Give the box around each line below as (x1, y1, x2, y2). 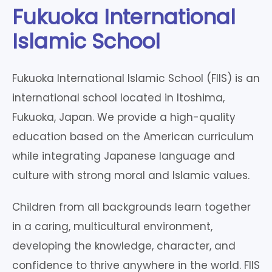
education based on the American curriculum (12, 129, 254, 144)
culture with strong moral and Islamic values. (12, 168, 250, 183)
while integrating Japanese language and (12, 149, 235, 163)
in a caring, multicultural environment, (12, 219, 212, 234)
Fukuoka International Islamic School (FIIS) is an (12, 71, 260, 86)
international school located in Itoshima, (12, 90, 225, 105)
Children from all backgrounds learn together (12, 200, 251, 214)
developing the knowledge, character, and (12, 239, 236, 253)
